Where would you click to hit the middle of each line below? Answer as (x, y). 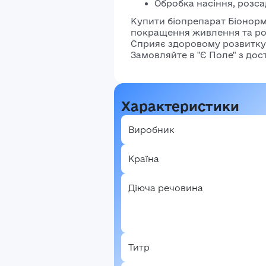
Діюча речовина (166, 188)
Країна (144, 159)
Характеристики (180, 106)
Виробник (151, 130)
